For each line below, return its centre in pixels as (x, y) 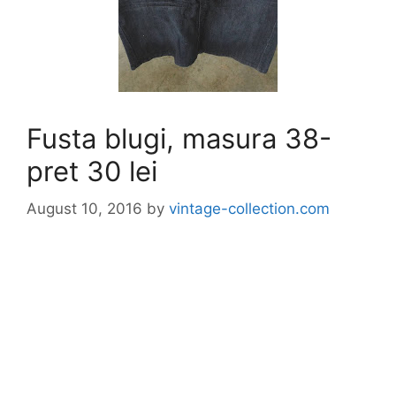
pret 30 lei (92, 171)
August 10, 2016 (84, 208)
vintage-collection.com (249, 208)
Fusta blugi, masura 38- (179, 138)
